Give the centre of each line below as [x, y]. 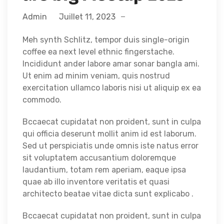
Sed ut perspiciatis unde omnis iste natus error [110, 146]
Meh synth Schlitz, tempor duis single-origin [106, 40]
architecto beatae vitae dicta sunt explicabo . [108, 194]
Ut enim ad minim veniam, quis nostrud [96, 76]
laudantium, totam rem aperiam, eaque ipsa [104, 170]
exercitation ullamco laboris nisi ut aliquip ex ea [112, 88]
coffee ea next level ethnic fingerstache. [98, 52]
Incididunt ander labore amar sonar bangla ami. [112, 64]
